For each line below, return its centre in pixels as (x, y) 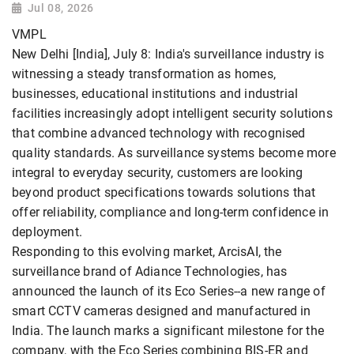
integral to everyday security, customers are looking (158, 173)
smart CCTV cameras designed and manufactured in (162, 311)
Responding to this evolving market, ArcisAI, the (147, 252)
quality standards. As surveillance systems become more (174, 153)
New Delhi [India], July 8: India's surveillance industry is (168, 55)
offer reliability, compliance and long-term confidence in (171, 213)
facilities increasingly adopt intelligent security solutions (172, 114)
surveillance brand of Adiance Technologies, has (150, 272)
